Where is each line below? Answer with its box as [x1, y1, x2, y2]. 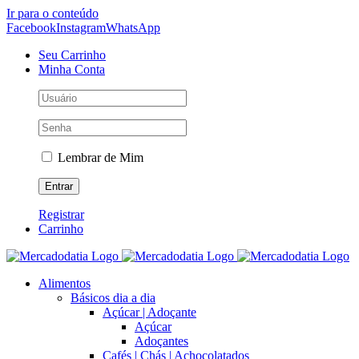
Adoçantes [135, 334, 188, 348]
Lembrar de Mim [54, 151, 143, 164]
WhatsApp [106, 21, 160, 34]
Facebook [6, 21, 56, 34]
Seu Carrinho [38, 48, 106, 62]
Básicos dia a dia [71, 291, 155, 305]
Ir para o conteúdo [6, 6, 99, 20]
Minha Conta [38, 63, 105, 76]
